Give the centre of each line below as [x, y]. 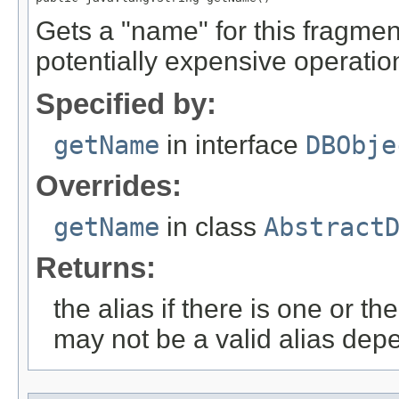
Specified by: [126, 104]
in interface [232, 145]
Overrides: [109, 186]
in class [212, 227]
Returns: [96, 268]
